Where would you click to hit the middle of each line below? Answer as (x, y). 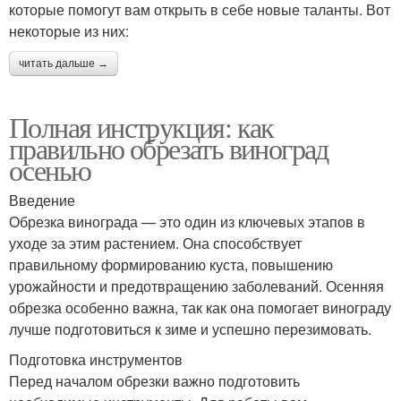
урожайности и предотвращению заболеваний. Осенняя (196, 286)
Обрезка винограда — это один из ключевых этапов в (187, 222)
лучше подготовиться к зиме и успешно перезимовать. (190, 329)
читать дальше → (64, 64)
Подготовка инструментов (96, 360)
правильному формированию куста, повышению (171, 265)
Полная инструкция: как (141, 127)
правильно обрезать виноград (169, 149)
